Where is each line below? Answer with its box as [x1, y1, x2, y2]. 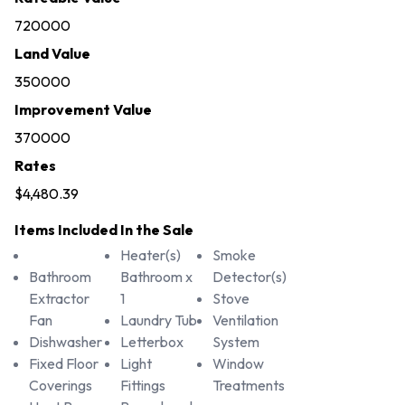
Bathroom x [120, 268, 193, 287]
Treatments [212, 376, 285, 395]
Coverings [29, 376, 92, 395]
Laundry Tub [120, 311, 198, 330]
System [212, 333, 259, 352]
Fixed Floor [29, 354, 99, 373]
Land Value [14, 44, 90, 63]
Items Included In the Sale [14, 221, 193, 240]
